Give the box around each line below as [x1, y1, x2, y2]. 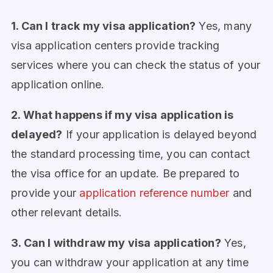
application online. [11, 78, 105, 91]
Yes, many [196, 19, 252, 32]
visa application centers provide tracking [11, 39, 220, 52]
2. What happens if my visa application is [11, 108, 234, 121]
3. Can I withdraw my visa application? [11, 236, 221, 249]
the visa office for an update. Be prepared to [11, 167, 240, 180]
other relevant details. [11, 206, 122, 219]
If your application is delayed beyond [62, 128, 257, 141]
